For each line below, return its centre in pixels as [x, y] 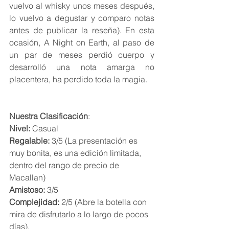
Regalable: [30, 141]
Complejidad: [35, 202]
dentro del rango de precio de [65, 165]
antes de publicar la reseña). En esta [82, 30]
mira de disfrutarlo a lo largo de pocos [80, 214]
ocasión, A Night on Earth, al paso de [82, 43]
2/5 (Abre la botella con [105, 202]
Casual [45, 129]
